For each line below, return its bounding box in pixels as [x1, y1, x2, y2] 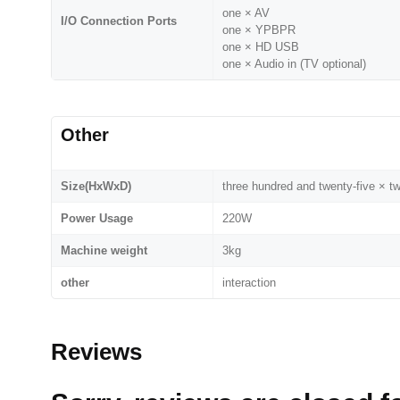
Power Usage [61, 212, 133, 226]
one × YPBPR [222, 23, 296, 37]
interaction [222, 276, 276, 290]
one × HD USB [222, 40, 299, 54]
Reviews [51, 338, 142, 366]
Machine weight [61, 244, 147, 258]
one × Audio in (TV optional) [222, 57, 366, 71]
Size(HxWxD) [61, 179, 131, 194]
